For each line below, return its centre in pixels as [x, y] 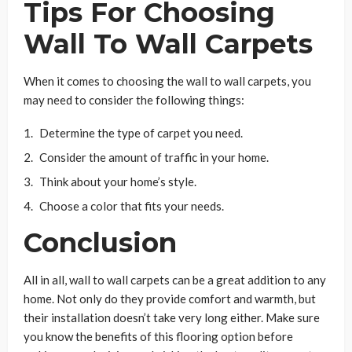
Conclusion [100, 242]
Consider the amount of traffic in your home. [154, 157]
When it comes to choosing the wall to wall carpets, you [167, 81]
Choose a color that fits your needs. [132, 205]
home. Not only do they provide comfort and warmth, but [170, 298]
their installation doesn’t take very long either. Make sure [172, 317]
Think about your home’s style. [118, 181]
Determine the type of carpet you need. [141, 132]
